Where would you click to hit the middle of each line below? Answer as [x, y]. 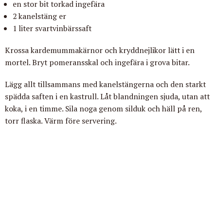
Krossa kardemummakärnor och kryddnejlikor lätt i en [100, 50]
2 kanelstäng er [39, 16]
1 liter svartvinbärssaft [52, 28]
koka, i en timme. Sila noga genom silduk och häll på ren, [103, 109]
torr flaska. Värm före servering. [61, 121]
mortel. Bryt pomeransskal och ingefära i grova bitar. [97, 63]
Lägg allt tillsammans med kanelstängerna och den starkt [105, 84]
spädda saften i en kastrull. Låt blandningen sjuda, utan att [107, 97]
